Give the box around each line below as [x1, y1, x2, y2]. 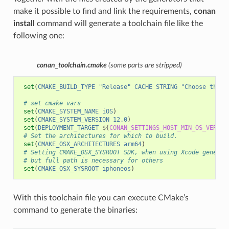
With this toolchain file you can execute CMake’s [13, 194, 189, 202]
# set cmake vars [23, 100, 81, 107]
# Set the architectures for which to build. [23, 132, 177, 140]
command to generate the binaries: [13, 206, 138, 215]
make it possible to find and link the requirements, [13, 7, 194, 16]
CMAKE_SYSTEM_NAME [37, 108, 99, 116]
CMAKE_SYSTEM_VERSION [37, 116, 109, 124]
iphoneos [102, 165, 131, 173]
